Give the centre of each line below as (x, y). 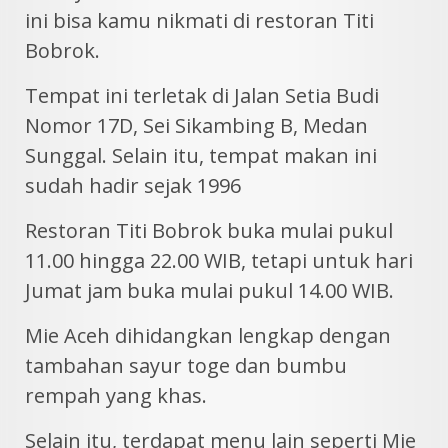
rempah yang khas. (116, 395)
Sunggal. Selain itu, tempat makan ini (201, 155)
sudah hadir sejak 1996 (133, 185)
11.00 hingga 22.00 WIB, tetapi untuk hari (219, 260)
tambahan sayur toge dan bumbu (186, 365)
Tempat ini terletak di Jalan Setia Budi (202, 95)
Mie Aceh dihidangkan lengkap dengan (208, 335)
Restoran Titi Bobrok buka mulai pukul (209, 230)
